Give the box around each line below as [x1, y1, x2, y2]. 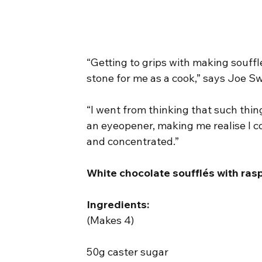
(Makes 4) [87, 213, 135, 227]
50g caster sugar [87, 244, 169, 258]
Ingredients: [87, 197, 150, 211]
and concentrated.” [87, 134, 180, 148]
